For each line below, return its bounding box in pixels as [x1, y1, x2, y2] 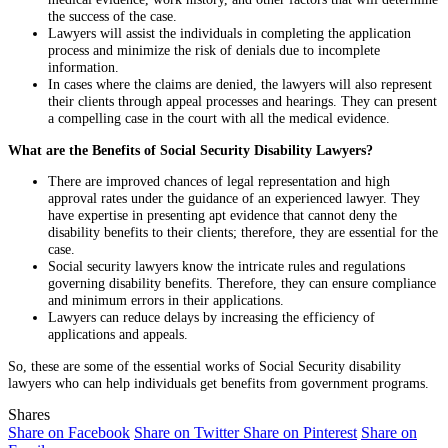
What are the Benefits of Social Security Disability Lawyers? [8, 141, 377, 158]
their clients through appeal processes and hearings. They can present [48, 93, 437, 110]
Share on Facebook [8, 424, 130, 442]
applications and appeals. [48, 326, 192, 343]
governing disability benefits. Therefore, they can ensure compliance [48, 275, 436, 292]
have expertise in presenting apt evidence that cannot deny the [48, 207, 397, 224]
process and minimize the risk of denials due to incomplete [48, 42, 380, 59]
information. [48, 59, 123, 76]
